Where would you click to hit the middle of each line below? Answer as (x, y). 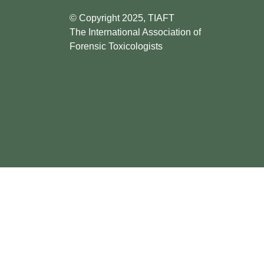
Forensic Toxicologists (116, 46)
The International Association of (135, 32)
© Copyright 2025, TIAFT (122, 18)
